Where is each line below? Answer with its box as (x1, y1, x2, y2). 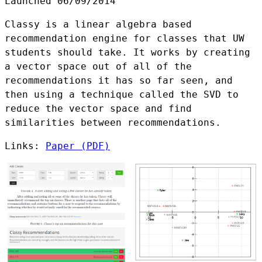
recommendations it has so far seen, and (5, 75, 233, 86)
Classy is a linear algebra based (5, 19, 192, 30)
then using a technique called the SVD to (5, 89, 239, 100)
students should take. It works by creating (5, 47, 250, 58)
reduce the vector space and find (5, 103, 192, 114)
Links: (5, 140, 46, 151)
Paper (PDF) (46, 140, 110, 151)
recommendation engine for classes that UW (5, 33, 244, 44)
